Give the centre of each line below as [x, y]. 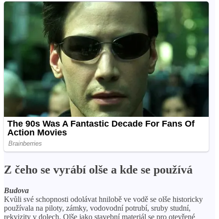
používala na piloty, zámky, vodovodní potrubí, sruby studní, [97, 208]
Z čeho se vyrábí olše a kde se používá [98, 170]
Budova [16, 190]
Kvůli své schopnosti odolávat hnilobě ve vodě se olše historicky [103, 199]
